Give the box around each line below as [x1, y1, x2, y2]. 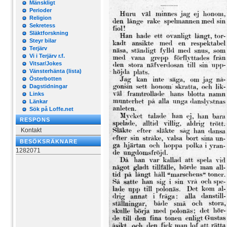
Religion [29, 15, 52, 21]
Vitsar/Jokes [29, 60, 62, 66]
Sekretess [29, 22, 55, 28]
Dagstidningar [29, 83, 67, 89]
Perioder [29, 7, 52, 13]
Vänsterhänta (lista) [29, 68, 82, 74]
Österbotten [29, 75, 62, 82]
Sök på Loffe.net [29, 106, 73, 112]
